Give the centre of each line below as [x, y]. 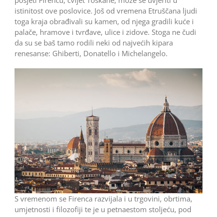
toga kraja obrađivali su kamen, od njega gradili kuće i [104, 21]
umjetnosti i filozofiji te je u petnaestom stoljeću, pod [103, 209]
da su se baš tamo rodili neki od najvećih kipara [94, 42]
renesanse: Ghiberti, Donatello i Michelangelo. [91, 53]
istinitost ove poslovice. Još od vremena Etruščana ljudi [106, 10]
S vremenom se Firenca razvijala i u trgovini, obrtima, [103, 199]
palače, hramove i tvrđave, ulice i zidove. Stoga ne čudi [105, 32]
